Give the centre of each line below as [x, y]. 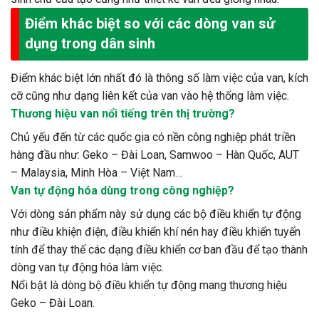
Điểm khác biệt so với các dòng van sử [150, 24]
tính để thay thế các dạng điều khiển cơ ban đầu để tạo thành [159, 250]
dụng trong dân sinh [90, 44]
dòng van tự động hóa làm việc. [87, 268]
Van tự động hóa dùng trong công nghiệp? [122, 191]
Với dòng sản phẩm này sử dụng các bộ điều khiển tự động [156, 214]
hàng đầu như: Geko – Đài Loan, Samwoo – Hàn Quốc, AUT [155, 155]
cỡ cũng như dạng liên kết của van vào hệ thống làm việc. [150, 96]
